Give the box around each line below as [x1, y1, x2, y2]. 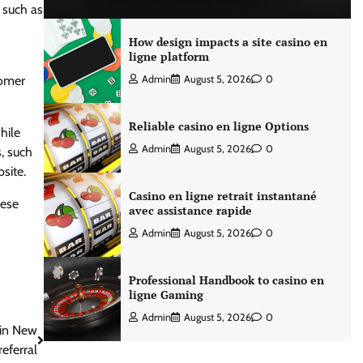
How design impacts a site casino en [128, 34, 327, 49]
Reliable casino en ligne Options [128, 118, 309, 134]
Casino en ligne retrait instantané [128, 188, 317, 203]
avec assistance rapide [128, 203, 252, 218]
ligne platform [128, 49, 209, 64]
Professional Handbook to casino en [128, 272, 324, 288]
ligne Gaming [128, 287, 203, 302]
